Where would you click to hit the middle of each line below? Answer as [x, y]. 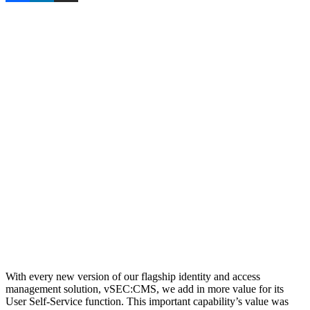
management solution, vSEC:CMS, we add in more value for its [145, 289]
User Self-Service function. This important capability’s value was [147, 301]
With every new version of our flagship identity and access [133, 276]
